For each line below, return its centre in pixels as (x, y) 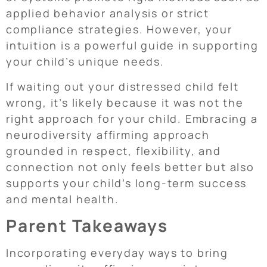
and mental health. (63, 199)
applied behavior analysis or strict (108, 13)
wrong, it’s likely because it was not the (125, 102)
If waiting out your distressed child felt (122, 86)
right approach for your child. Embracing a (132, 118)
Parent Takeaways (87, 226)
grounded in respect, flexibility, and (114, 150)
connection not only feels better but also (130, 167)
